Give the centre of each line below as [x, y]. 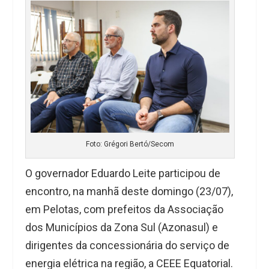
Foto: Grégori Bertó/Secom [130, 144]
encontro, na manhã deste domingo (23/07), [129, 192]
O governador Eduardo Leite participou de [123, 174]
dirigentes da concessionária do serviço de [128, 246]
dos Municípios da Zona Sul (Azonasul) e [122, 228]
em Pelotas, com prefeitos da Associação [125, 210]
